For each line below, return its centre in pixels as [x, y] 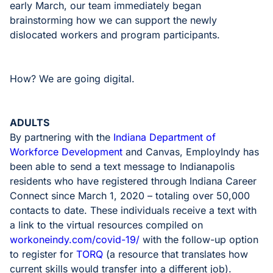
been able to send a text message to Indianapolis [122, 166]
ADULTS [30, 122]
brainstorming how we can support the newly [113, 20]
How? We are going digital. [72, 79]
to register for [43, 254]
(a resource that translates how [175, 254]
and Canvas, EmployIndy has [191, 152]
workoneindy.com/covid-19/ [75, 239]
